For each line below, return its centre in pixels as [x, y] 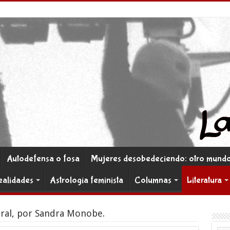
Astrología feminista [86, 180]
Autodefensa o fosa [43, 159]
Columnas [153, 180]
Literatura [204, 180]
